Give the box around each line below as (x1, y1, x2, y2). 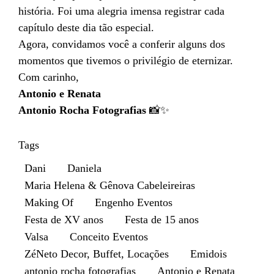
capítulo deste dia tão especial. (18, 21, 154, 34)
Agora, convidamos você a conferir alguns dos (18, 38, 225, 51)
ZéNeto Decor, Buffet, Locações (24, 248, 169, 261)
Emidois (190, 248, 227, 261)
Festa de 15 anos (125, 213, 199, 226)
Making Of (24, 196, 73, 209)
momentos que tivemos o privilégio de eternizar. (18, 54, 233, 67)
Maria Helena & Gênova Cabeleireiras (24, 179, 195, 192)
